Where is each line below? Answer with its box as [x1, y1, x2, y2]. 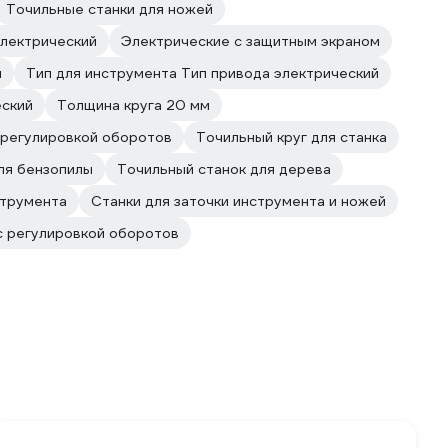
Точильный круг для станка [196, 128, 387, 146]
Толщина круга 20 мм [57, 96, 210, 114]
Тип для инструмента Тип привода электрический [26, 64, 379, 82]
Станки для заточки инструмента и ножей [91, 192, 386, 210]
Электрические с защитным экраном [121, 32, 380, 50]
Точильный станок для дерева [117, 160, 331, 178]
